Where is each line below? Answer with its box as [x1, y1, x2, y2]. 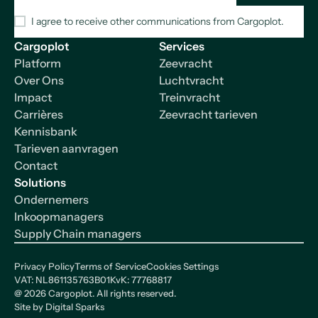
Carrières [14, 106, 63, 121]
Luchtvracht [159, 72, 224, 87]
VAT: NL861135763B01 [14, 274, 110, 286]
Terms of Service [75, 261, 146, 273]
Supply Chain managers [14, 226, 141, 241]
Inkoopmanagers [14, 209, 104, 224]
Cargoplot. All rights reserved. [46, 287, 176, 300]
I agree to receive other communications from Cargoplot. [31, 14, 284, 28]
